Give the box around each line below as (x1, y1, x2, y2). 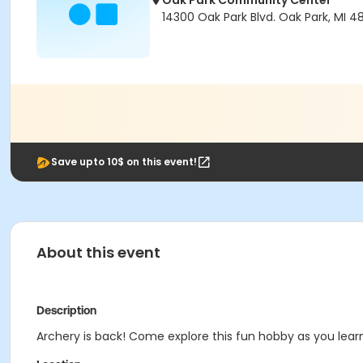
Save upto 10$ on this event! (51, 155, 197, 169)
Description (36, 304, 96, 317)
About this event (36, 242, 160, 263)
